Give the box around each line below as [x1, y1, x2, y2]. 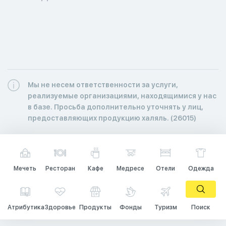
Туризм [154, 203, 177, 211]
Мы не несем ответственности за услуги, [28, 80, 178, 89]
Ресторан [45, 164, 75, 172]
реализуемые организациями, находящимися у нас [28, 91, 216, 100]
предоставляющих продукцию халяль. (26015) [28, 114, 196, 122]
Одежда [188, 164, 214, 172]
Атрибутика [8, 203, 44, 211]
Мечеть [14, 164, 37, 172]
